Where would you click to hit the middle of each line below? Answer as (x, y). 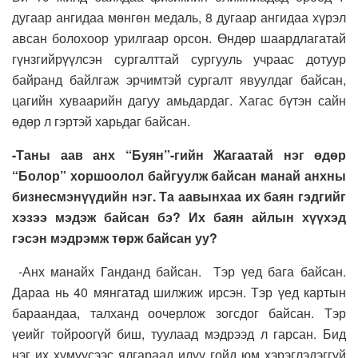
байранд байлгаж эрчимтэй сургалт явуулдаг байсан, (179, 80)
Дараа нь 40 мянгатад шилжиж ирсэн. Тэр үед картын (179, 292)
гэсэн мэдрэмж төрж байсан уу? (115, 238)
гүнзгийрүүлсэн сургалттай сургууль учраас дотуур (179, 59)
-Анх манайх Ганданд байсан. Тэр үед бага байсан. (179, 272)
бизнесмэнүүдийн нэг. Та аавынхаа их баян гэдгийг (179, 197)
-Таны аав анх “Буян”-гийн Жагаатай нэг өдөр (179, 155)
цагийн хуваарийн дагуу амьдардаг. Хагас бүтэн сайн (179, 101)
